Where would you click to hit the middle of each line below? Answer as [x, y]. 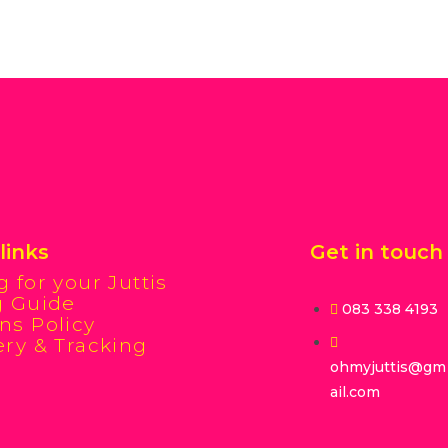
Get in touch [376, 251]
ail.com [354, 391]
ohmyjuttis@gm [387, 366]
